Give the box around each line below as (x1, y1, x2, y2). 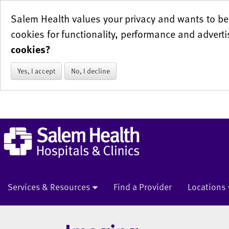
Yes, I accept (17, 65, 55, 77)
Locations (188, 180, 225, 194)
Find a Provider (113, 180, 172, 194)
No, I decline (71, 65, 110, 77)
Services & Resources (8, 180, 90, 194)
